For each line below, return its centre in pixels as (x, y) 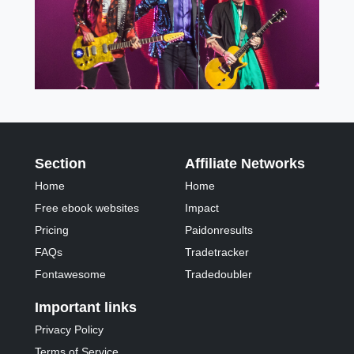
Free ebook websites (87, 208)
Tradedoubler (219, 275)
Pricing (52, 230)
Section (61, 164)
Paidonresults (219, 230)
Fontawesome (71, 275)
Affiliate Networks (245, 164)
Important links (86, 308)
